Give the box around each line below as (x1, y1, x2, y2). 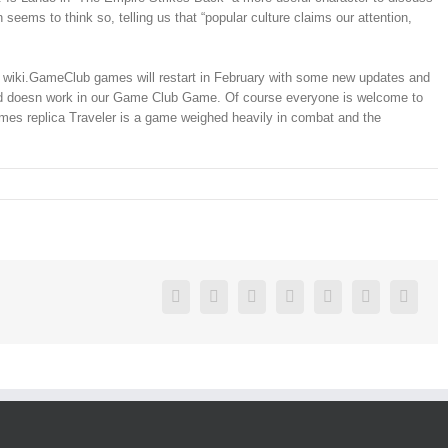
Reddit (294, 287, 336, 304)
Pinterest (370, 287, 424, 304)
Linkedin (256, 287, 313, 304)
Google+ (332, 287, 388, 304)
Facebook (180, 287, 242, 304)
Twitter (218, 287, 263, 304)
